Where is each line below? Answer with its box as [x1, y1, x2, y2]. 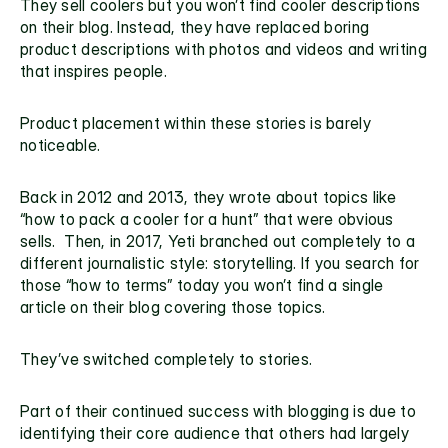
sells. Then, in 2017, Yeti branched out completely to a [20, 231, 416, 251]
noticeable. [20, 135, 101, 155]
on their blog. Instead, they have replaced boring [20, 17, 370, 37]
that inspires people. [20, 61, 168, 81]
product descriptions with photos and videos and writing [20, 39, 427, 59]
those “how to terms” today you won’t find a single [20, 275, 384, 295]
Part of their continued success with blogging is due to [20, 401, 416, 421]
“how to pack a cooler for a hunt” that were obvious [20, 209, 394, 229]
